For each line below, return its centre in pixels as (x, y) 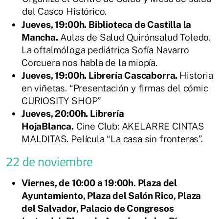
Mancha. (40, 37)
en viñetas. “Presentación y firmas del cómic (115, 88)
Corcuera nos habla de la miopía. (89, 62)
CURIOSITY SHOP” (61, 100)
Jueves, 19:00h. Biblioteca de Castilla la (107, 24)
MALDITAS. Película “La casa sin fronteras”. (112, 139)
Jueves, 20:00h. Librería (73, 113)
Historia (196, 75)
